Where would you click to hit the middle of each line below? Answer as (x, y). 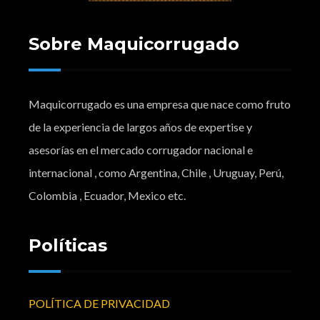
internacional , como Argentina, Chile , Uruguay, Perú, (156, 172)
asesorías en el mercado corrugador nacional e (141, 150)
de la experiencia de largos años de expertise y (140, 127)
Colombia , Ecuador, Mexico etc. (107, 195)
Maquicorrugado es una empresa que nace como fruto (160, 104)
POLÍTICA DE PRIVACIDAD (99, 303)
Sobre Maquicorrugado (134, 44)
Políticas (68, 245)
